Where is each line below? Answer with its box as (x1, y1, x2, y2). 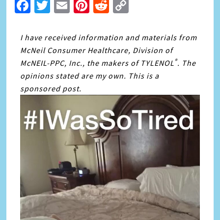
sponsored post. (20, 83, 82, 93)
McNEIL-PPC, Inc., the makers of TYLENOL (20, 58, 175, 68)
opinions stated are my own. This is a (20, 71, 160, 81)
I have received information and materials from (20, 32, 197, 42)
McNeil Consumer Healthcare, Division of (20, 45, 173, 55)
